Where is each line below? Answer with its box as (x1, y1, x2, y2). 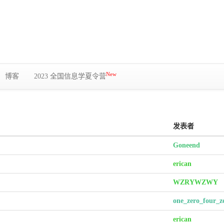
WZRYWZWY (173, 178, 218, 186)
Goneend (173, 141, 200, 149)
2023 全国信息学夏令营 (34, 72, 106, 80)
